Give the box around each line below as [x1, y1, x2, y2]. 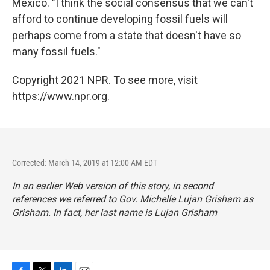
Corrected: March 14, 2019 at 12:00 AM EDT [12, 158, 157, 168]
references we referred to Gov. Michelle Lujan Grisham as [12, 193, 253, 205]
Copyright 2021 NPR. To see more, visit [12, 74, 198, 86]
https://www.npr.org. [12, 90, 110, 102]
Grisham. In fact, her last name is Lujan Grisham [12, 207, 217, 218]
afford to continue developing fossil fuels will [12, 13, 228, 25]
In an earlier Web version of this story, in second [12, 180, 213, 192]
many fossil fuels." [12, 45, 101, 58]
